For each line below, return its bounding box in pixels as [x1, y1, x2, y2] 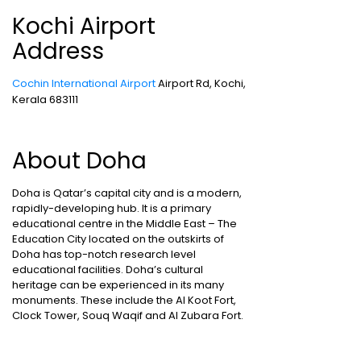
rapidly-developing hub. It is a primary [12, 201, 211, 216]
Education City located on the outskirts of [12, 231, 224, 247]
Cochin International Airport [12, 76, 156, 91]
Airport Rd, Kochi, [156, 76, 246, 91]
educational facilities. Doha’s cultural [12, 262, 203, 277]
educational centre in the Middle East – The [12, 216, 237, 231]
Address [12, 35, 104, 67]
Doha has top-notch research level [12, 247, 196, 262]
